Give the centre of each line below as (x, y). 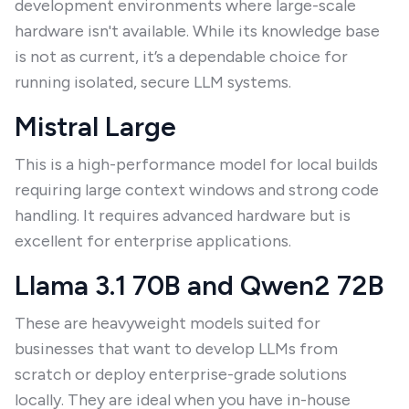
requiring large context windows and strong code (197, 190)
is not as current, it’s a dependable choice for (181, 57)
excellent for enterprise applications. (153, 241)
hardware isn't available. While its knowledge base (197, 31)
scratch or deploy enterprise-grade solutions (181, 374)
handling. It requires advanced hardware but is (183, 215)
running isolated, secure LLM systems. (153, 82)
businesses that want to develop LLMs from (176, 349)
